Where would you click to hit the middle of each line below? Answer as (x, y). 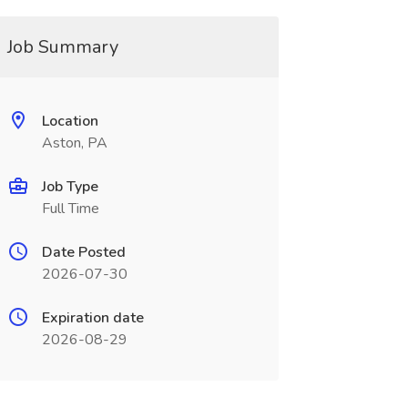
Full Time (70, 209)
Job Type (70, 187)
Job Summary (62, 47)
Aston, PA (74, 143)
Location (70, 121)
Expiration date (92, 318)
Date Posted (83, 252)
